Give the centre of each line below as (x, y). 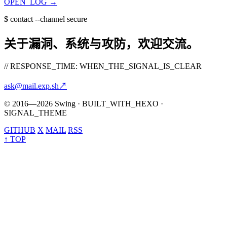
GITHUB (20, 130)
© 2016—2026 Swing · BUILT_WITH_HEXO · (84, 104)
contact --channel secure (48, 19)
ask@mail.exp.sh (31, 86)
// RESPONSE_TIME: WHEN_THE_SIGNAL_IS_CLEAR (103, 66)
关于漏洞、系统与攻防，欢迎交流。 (101, 44)
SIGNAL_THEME (35, 113)
